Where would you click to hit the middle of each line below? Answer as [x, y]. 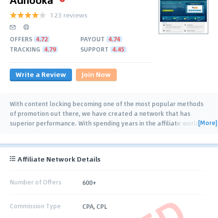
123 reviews [69, 15]
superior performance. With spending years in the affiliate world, [105, 123]
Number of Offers [36, 182]
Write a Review [41, 74]
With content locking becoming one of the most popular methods [107, 103]
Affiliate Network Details [59, 159]
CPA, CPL [95, 206]
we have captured [37, 133]
